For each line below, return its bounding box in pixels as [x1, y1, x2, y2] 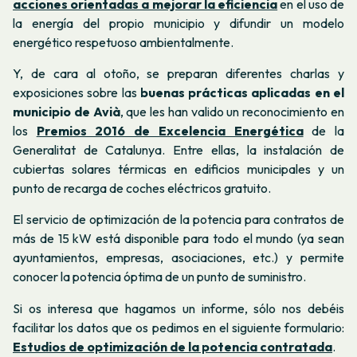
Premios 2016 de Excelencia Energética [36, 122, 304, 139]
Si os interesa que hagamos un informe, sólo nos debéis [13, 300, 344, 316]
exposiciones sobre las [13, 84, 140, 100]
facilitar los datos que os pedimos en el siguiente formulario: [13, 319, 344, 335]
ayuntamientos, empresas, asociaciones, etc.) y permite [13, 249, 344, 266]
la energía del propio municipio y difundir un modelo [13, 14, 344, 31]
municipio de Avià [13, 103, 120, 120]
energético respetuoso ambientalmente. [13, 33, 233, 50]
